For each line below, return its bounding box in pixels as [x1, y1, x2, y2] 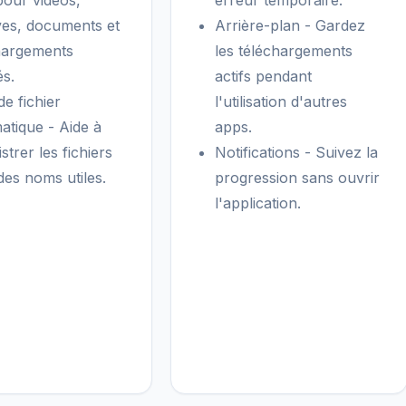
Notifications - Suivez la [215, 143, 378, 161]
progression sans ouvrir [215, 169, 380, 187]
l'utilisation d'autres [215, 92, 347, 111]
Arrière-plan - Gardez [215, 16, 365, 34]
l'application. [215, 194, 301, 212]
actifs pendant [215, 67, 312, 85]
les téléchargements [215, 42, 353, 60]
